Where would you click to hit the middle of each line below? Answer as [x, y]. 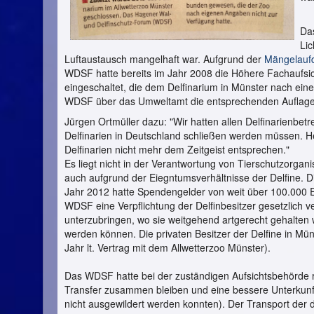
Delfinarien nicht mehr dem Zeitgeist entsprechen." [177, 150]
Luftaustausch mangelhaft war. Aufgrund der [164, 59]
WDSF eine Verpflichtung [120, 206]
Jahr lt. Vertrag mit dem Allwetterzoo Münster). [168, 248]
